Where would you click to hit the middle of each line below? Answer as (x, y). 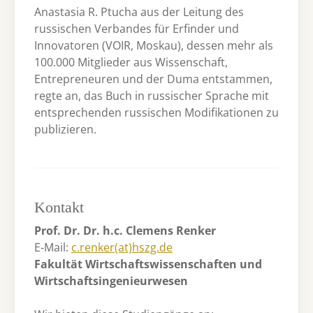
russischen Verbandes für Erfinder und (137, 28)
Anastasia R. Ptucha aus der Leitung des (139, 12)
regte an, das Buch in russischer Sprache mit (152, 95)
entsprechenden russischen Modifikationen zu (156, 112)
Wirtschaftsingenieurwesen (111, 281)
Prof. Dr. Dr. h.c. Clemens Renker (125, 231)
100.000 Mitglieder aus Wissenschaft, (131, 62)
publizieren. (65, 129)
